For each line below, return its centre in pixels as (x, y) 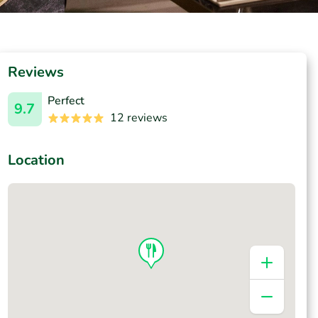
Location (36, 160)
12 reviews (138, 118)
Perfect (66, 101)
